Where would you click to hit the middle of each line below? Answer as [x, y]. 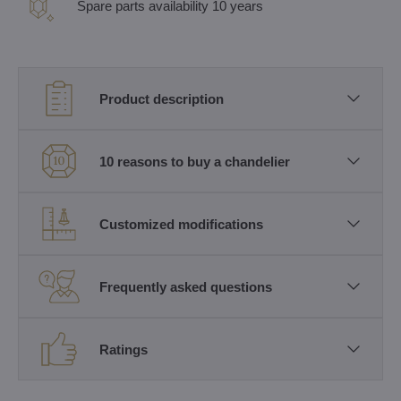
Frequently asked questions [186, 286]
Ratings [124, 349]
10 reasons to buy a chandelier [195, 161]
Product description [162, 98]
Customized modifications [181, 224]
